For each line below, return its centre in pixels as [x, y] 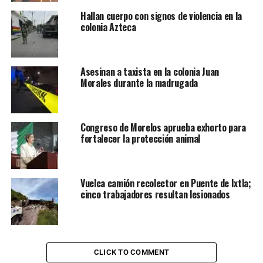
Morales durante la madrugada [139, 82]
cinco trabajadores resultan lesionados [155, 194]
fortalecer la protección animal [140, 138]
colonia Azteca [108, 27]
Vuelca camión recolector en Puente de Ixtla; [166, 183]
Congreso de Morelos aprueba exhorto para [163, 127]
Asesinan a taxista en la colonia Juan [150, 71]
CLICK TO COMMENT [131, 252]
